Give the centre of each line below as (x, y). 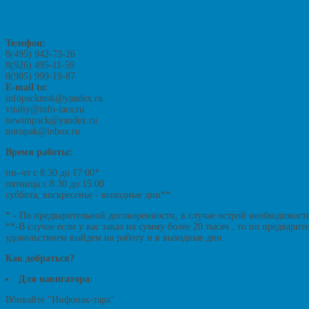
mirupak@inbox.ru (43, 132)
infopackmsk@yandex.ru (54, 99)
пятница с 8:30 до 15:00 (55, 184)
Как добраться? (40, 259)
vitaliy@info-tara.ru (45, 110)
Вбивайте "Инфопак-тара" (60, 300)
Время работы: (39, 152)
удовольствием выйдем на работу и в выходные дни (114, 238)
